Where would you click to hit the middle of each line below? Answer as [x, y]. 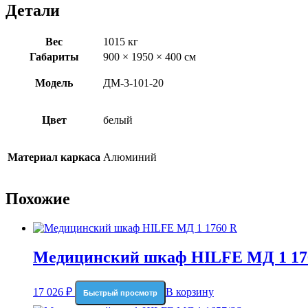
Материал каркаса [54, 157]
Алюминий [130, 157]
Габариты [54, 56]
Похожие [38, 199]
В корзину [190, 292]
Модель [54, 82]
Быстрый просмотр [120, 293]
